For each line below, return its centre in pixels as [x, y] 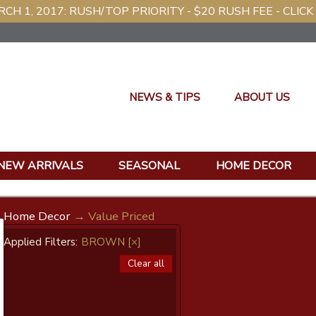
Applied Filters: [41, 242]
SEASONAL [149, 166]
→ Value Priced [113, 216]
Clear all [146, 263]
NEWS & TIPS [165, 97]
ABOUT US [262, 97]
